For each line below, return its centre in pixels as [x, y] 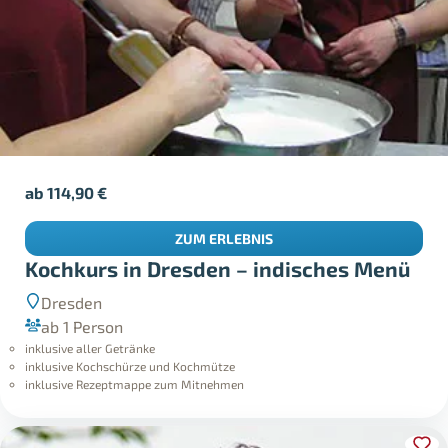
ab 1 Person [82, 326]
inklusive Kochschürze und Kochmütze [130, 365]
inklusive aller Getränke [90, 347]
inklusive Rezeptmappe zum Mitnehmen [135, 383]
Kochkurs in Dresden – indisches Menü [218, 268]
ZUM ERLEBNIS [224, 238]
